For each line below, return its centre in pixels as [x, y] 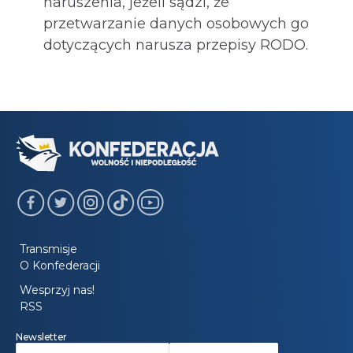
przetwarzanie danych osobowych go [176, 24]
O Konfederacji [60, 266]
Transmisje [48, 249]
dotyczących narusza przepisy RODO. [176, 45]
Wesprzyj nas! [57, 290]
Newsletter [41, 337]
